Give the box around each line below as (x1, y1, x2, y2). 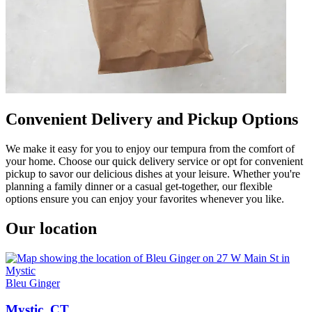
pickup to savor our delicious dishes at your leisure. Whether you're (6, 167, 300, 180)
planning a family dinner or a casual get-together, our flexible (6, 180, 272, 192)
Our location (6, 219, 97, 237)
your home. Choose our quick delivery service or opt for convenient (6, 155, 303, 167)
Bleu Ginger (6, 276, 60, 289)
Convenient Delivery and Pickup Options (6, 109, 298, 128)
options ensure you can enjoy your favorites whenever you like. (6, 192, 284, 205)
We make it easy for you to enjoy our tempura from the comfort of (6, 142, 295, 155)
